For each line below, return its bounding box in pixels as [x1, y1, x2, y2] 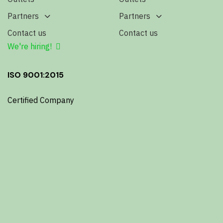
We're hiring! [7, 41, 52, 52]
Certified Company [7, 95, 74, 106]
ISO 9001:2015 [7, 70, 64, 81]
